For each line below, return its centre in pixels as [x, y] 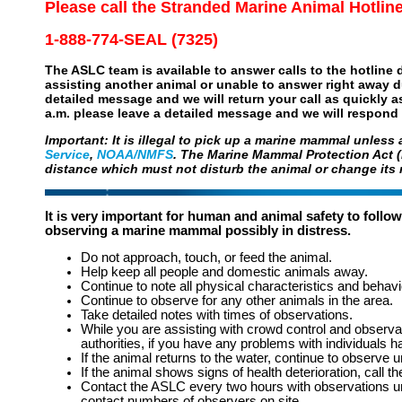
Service [67, 155]
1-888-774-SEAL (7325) [131, 40]
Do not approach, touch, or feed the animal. [206, 258]
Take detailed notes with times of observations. [217, 315]
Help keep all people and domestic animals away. [224, 272]
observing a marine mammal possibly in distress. [198, 230]
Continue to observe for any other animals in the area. [237, 301]
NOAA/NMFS [135, 155]
